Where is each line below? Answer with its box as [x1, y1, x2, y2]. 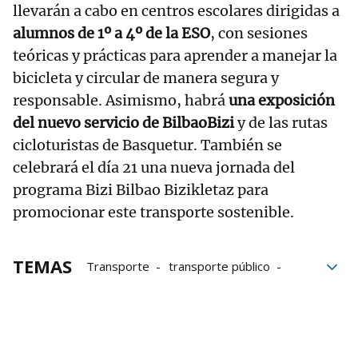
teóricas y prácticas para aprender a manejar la [13, 46, 337, 66]
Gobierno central [172, 303, 264, 320]
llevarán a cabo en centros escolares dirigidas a [13, 2, 340, 21]
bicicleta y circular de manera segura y [13, 69, 279, 88]
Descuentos [86, 303, 153, 320]
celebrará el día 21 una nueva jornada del [13, 158, 295, 177]
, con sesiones [210, 24, 308, 43]
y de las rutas [237, 113, 328, 133]
